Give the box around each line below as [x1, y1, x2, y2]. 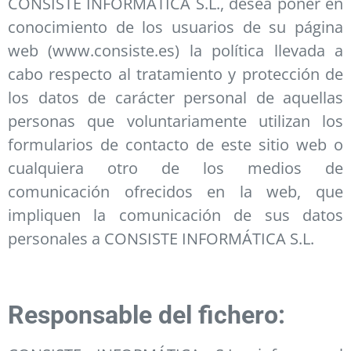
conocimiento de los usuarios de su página [8, 16, 343, 38]
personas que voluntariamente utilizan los [8, 110, 343, 132]
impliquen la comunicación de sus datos [8, 204, 343, 226]
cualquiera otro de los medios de [8, 157, 343, 179]
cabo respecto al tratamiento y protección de [8, 63, 343, 85]
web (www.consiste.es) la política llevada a [8, 39, 343, 61]
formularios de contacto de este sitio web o [8, 133, 343, 155]
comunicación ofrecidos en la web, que [8, 180, 343, 202]
